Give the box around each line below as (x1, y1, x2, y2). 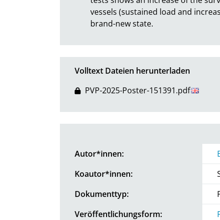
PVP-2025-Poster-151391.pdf (84, 84, 190, 96)
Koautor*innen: (75, 168, 133, 179)
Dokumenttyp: (75, 188, 129, 199)
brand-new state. (90, 18, 153, 29)
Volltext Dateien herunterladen (75, 65, 190, 76)
